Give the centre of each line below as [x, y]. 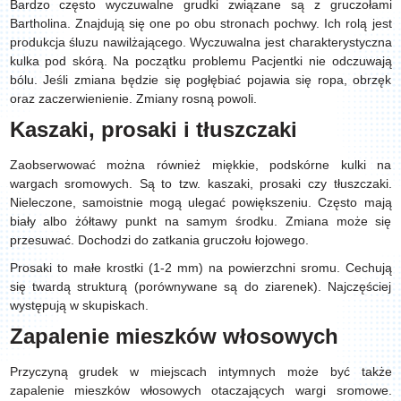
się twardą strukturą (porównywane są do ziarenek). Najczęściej [200, 286]
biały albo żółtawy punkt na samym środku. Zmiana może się [200, 221]
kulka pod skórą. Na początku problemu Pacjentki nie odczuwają [200, 61]
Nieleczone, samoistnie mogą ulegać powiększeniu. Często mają [200, 202]
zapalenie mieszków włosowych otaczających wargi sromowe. [200, 390]
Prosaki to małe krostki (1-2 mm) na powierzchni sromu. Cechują [200, 268]
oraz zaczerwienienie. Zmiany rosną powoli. [133, 98]
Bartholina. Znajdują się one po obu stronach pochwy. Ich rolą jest [200, 23]
